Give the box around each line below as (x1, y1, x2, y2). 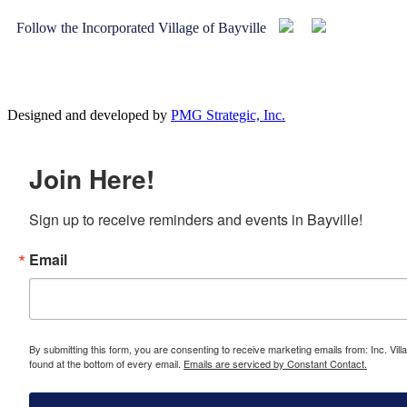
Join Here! (29, 159, 154, 197)
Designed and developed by (7, 106, 171, 123)
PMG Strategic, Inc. (171, 106, 285, 123)
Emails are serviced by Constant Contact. (184, 355, 367, 371)
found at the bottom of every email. (29, 355, 184, 371)
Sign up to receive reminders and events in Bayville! (29, 208, 362, 230)
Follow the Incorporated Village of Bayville (16, 19, 270, 35)
